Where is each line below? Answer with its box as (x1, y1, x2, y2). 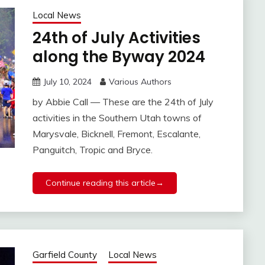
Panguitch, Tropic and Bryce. (32, 144, 153, 156)
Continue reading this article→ (45, 177, 164, 189)
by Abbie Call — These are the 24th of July (32, 96, 214, 108)
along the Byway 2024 (32, 46, 205, 68)
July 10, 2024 (43, 76, 92, 88)
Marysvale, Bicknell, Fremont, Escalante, (32, 128, 201, 140)
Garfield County (32, 249, 97, 261)
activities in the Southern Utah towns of (32, 112, 202, 124)
